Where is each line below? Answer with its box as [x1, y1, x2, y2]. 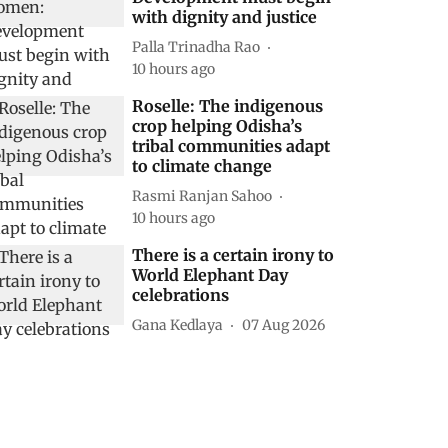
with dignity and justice [132, 7, 318, 27]
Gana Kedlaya [132, 315, 224, 334]
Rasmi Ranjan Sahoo [132, 186, 273, 205]
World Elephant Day [132, 265, 289, 285]
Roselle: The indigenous [132, 96, 324, 116]
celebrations [132, 285, 230, 305]
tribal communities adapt [132, 136, 331, 156]
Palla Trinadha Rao [132, 37, 261, 56]
